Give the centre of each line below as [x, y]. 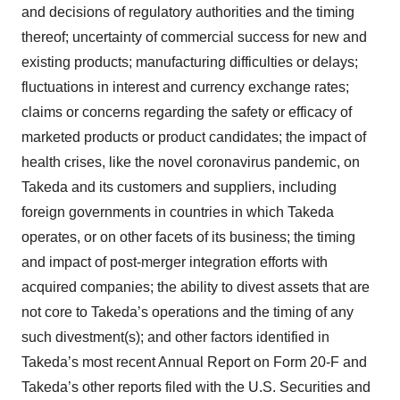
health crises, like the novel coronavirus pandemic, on [191, 162]
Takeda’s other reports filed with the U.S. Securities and [196, 387]
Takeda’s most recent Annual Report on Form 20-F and [194, 362]
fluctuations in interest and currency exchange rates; [185, 87]
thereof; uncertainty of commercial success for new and [194, 37]
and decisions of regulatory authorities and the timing [188, 12]
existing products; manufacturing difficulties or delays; [190, 62]
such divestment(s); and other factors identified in [175, 337]
